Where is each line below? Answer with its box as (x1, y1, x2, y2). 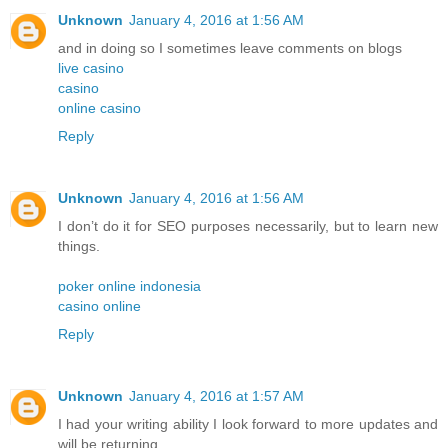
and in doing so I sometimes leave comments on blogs (58, 39, 402, 56)
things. (58, 237, 100, 254)
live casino (58, 59, 124, 76)
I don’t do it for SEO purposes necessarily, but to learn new (58, 217, 438, 234)
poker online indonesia (58, 277, 201, 294)
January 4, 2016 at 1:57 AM (129, 387, 304, 404)
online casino (58, 99, 141, 116)
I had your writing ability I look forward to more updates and (58, 415, 438, 432)
